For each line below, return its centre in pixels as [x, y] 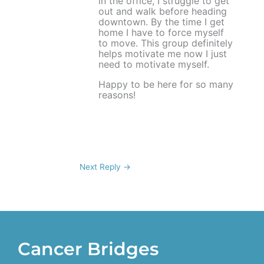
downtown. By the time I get [162, 22]
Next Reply [101, 167]
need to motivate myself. [154, 65]
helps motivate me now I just [163, 54]
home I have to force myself [161, 33]
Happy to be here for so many [166, 85]
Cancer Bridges [88, 249]
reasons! [117, 95]
